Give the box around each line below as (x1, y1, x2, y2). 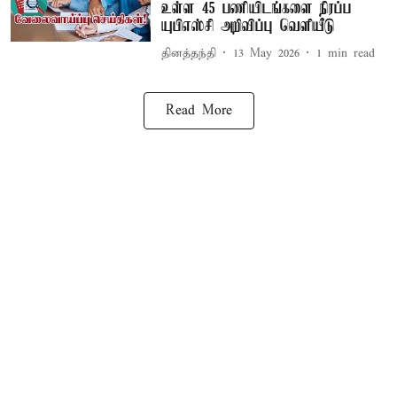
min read (327, 45, 375, 61)
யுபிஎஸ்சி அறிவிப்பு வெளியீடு (160, 18, 335, 35)
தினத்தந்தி (160, 45, 216, 61)
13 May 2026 (232, 45, 300, 61)
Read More (165, 103, 232, 119)
